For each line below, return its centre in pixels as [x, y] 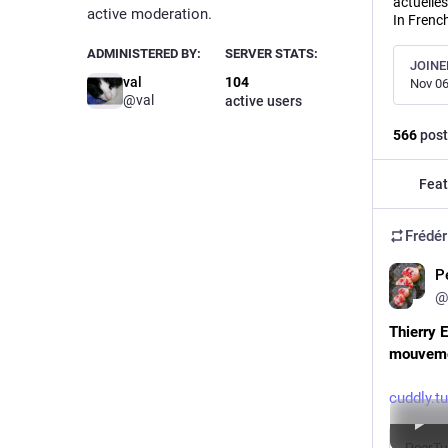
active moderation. [149, 14]
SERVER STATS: [271, 54]
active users [263, 101]
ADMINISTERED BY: [144, 54]
